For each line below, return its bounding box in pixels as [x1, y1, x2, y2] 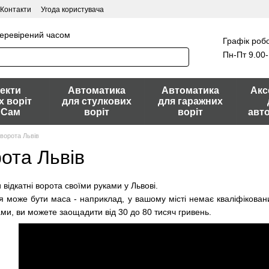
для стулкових [61, 96, 131, 106]
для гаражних [157, 96, 223, 106]
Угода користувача [41, 5, 104, 14]
